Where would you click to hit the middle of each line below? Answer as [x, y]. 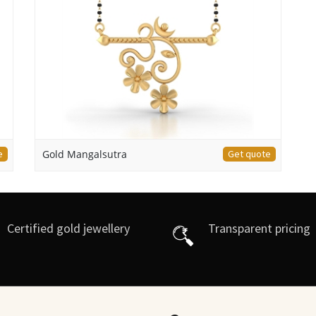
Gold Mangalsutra [85, 154]
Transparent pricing [260, 228]
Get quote [249, 153]
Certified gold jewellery [69, 228]
